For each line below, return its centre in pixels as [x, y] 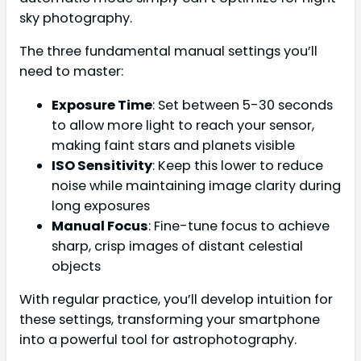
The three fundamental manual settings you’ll [168, 52]
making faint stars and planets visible [173, 145]
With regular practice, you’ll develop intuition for [176, 299]
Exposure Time [102, 105]
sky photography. [76, 18]
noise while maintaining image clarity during [196, 185]
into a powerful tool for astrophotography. [158, 339]
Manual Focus [100, 226]
